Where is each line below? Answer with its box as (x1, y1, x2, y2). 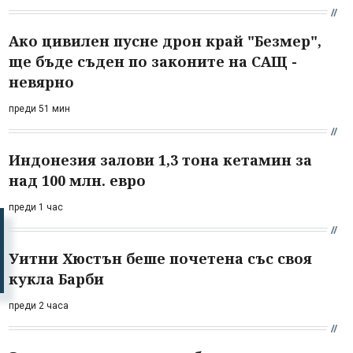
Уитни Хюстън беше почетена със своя (9, 248, 312, 268)
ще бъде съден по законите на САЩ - (9, 51, 297, 71)
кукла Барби (9, 269, 104, 288)
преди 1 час (9, 201, 63, 213)
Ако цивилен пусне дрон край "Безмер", (9, 31, 321, 50)
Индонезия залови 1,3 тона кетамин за (9, 150, 312, 169)
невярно (9, 72, 74, 91)
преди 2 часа (9, 299, 69, 311)
